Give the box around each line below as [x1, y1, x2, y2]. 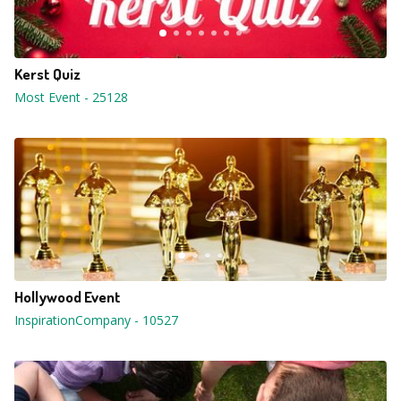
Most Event [14, 89, 81, 106]
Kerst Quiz [14, 64, 81, 83]
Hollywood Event [14, 287, 121, 306]
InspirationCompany [14, 311, 131, 328]
